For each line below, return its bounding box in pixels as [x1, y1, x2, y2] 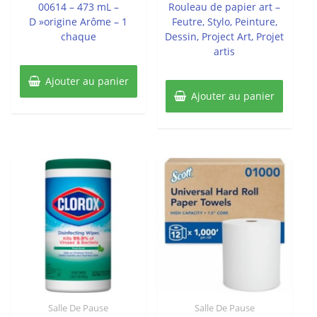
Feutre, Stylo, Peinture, [171, 14, 277, 28]
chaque [60, 29, 96, 43]
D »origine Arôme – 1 [29, 14, 128, 28]
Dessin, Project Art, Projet [165, 29, 284, 43]
